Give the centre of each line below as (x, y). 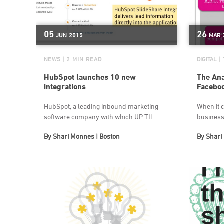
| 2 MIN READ (82, 59)
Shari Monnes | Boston (86, 136)
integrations (65, 86)
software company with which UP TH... (101, 116)
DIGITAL (207, 59)
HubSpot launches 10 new (90, 77)
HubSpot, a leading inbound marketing (101, 106)
